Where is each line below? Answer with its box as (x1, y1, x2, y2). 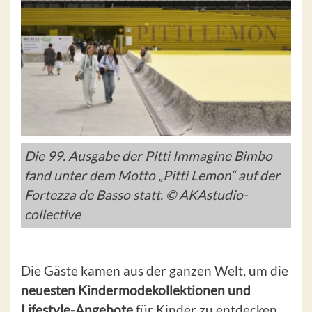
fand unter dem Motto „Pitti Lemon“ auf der (24, 167, 280, 184)
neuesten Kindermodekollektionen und (21, 282, 251, 299)
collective (24, 206, 81, 223)
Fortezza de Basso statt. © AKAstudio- (24, 187, 248, 203)
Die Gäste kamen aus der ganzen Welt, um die (21, 263, 288, 279)
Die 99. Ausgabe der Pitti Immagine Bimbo (24, 148, 272, 164)
